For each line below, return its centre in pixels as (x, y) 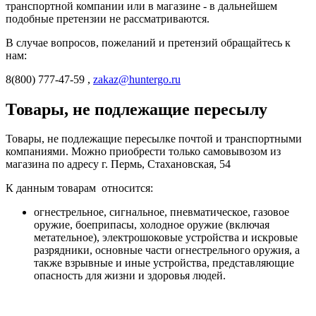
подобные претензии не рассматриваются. (109, 18)
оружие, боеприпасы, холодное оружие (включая (152, 225)
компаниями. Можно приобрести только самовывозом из (143, 152)
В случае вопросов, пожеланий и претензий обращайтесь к (148, 42)
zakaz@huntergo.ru (137, 79)
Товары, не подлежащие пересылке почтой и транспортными (154, 139)
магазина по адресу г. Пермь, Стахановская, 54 (118, 164)
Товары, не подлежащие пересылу (136, 109)
